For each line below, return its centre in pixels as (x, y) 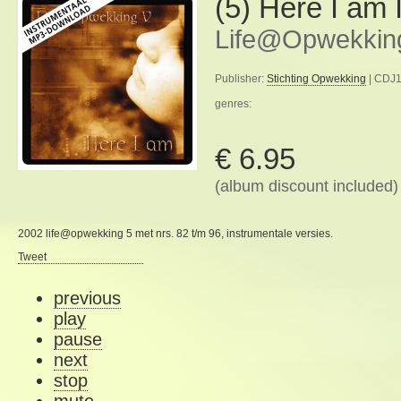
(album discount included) (307, 186)
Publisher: (241, 79)
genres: (233, 104)
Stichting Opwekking (316, 79)
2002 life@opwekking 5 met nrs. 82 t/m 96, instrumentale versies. (175, 234)
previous (87, 298)
